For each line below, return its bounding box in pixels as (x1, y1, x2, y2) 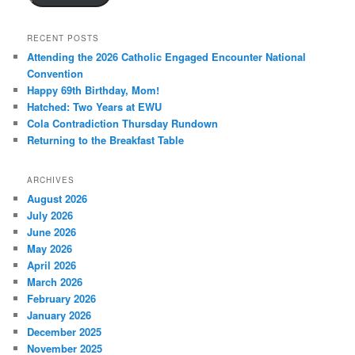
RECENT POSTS (27, 32, 100, 44)
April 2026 (27, 257, 77, 273)
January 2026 (27, 307, 92, 323)
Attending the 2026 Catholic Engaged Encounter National (27, 49, 307, 65)
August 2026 (27, 190, 88, 206)
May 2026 (27, 240, 73, 256)
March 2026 (27, 273, 83, 289)
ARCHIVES (27, 174, 75, 185)
